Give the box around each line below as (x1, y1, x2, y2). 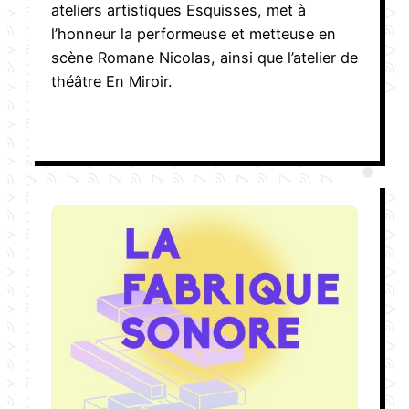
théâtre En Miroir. (51, 71, 172, 90)
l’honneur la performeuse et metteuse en (51, 24, 336, 43)
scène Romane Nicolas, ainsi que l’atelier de (51, 47, 358, 67)
